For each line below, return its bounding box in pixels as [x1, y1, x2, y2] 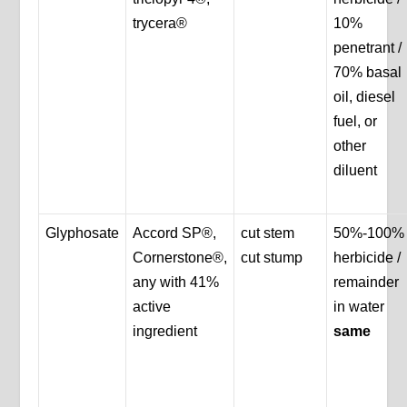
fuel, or [333, 114, 378, 130]
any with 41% [133, 274, 220, 291]
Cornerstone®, [133, 250, 228, 266]
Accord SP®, [133, 225, 217, 242]
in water [333, 299, 385, 315]
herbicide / [333, 250, 402, 266]
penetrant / [333, 40, 402, 56]
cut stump [241, 250, 303, 266]
